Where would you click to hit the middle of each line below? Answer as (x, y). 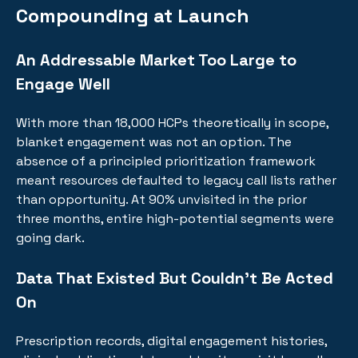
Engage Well (63, 84)
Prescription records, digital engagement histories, (171, 340)
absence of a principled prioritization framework (166, 161)
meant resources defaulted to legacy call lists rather (176, 181)
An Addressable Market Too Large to (156, 60)
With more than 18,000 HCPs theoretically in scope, (172, 123)
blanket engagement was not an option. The (154, 142)
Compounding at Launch (133, 15)
